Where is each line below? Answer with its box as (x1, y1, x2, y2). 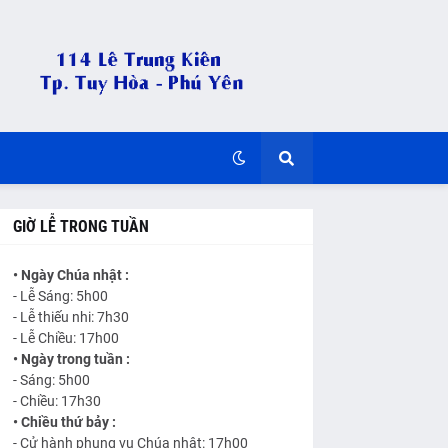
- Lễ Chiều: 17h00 (12, 330, 119, 347)
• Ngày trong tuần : (12, 351, 130, 368)
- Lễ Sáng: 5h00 (12, 288, 108, 305)
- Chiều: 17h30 (12, 393, 101, 410)
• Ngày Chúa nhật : (12, 267, 129, 284)
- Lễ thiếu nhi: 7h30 (12, 309, 129, 326)
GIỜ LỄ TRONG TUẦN (12, 217, 149, 237)
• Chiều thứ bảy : (12, 414, 116, 431)
